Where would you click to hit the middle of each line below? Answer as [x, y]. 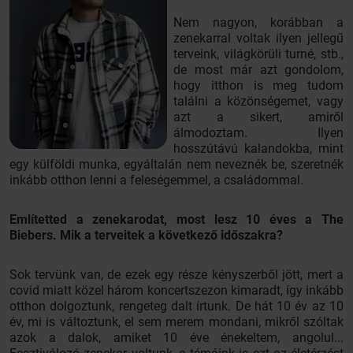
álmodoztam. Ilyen [258, 133]
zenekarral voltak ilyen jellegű [258, 38]
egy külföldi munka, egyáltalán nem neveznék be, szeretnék [176, 164]
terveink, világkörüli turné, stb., [258, 54]
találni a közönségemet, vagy [258, 101]
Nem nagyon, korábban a [258, 22]
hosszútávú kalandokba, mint [258, 149]
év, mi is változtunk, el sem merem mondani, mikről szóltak [176, 322]
